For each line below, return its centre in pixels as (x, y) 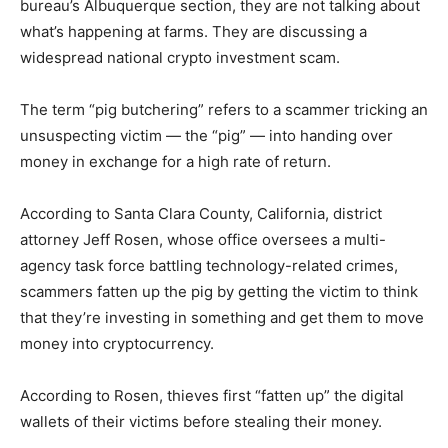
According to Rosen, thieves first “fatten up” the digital (212, 396)
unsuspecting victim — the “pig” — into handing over (206, 136)
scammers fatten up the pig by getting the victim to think (219, 292)
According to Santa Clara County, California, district (201, 214)
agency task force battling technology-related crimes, (209, 266)
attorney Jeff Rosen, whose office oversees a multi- (203, 240)
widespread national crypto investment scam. (180, 58)
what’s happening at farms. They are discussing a (193, 32)
